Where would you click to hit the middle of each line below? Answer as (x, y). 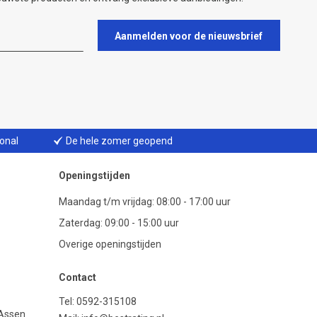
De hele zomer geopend (120, 141)
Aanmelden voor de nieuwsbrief (189, 36)
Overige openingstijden (110, 244)
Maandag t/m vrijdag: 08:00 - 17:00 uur (145, 202)
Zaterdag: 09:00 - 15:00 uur (119, 223)
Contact (77, 277)
